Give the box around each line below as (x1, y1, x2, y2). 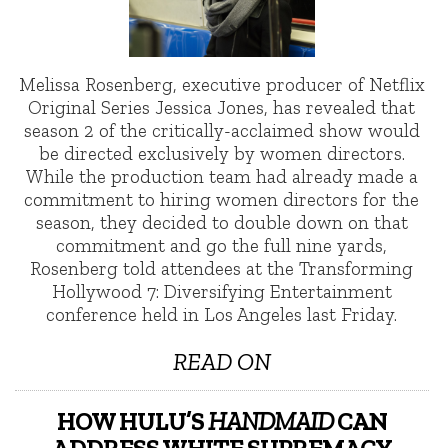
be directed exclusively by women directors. (38, 141, 405, 165)
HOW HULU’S (56, 405, 208, 436)
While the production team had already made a (25, 164, 418, 188)
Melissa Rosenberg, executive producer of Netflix (18, 72, 425, 96)
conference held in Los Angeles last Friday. (46, 302, 398, 326)
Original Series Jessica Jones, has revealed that (28, 95, 416, 119)
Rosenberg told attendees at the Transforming (30, 256, 414, 280)
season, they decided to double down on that (35, 210, 408, 234)
